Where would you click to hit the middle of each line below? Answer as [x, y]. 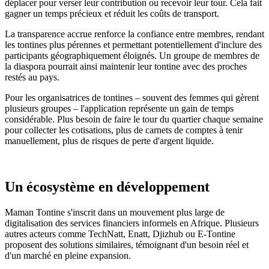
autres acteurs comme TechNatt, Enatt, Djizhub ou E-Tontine [120, 234]
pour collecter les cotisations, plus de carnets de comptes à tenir [124, 130]
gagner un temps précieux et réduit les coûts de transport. [112, 14]
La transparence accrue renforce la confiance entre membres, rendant [134, 34]
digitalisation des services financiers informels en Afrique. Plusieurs [132, 223]
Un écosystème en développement [107, 187]
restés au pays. [32, 77]
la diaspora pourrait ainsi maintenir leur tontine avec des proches [126, 67]
